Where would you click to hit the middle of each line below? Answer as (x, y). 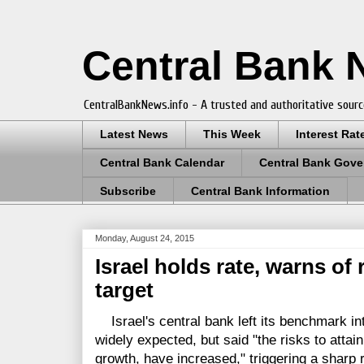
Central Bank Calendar (162, 163)
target (124, 290)
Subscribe (128, 191)
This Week (232, 134)
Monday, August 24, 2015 (145, 238)
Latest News (134, 134)
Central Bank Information (260, 191)
